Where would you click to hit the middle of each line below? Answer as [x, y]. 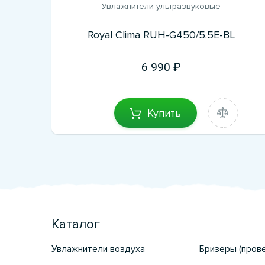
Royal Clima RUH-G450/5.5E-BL [161, 35]
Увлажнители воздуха [98, 249]
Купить [164, 113]
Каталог [76, 224]
